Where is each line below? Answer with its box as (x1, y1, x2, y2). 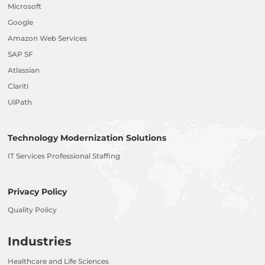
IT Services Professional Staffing (8, 151, 121, 160)
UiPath (8, 97, 33, 106)
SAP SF (8, 49, 34, 59)
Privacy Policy (8, 186, 67, 197)
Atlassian (8, 65, 40, 75)
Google (8, 17, 34, 27)
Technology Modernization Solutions (8, 132, 167, 143)
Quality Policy (8, 205, 57, 214)
